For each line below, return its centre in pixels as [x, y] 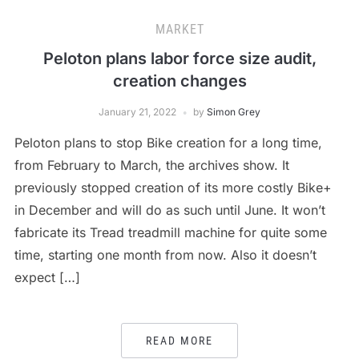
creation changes [179, 81]
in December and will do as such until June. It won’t [169, 210]
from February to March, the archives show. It [151, 165]
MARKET [179, 30]
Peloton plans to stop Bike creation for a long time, [168, 143]
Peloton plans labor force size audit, [179, 59]
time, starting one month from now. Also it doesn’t [165, 255]
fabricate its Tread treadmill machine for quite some [170, 233]
